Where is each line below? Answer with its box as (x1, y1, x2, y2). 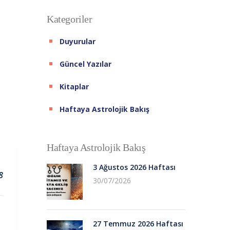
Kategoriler (47, 13, 92, 25)
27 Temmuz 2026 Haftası (93, 218, 183, 228)
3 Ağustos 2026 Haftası (93, 162, 176, 172)
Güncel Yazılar (60, 59, 111, 69)
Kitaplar (60, 81, 89, 91)
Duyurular (60, 36, 95, 46)
